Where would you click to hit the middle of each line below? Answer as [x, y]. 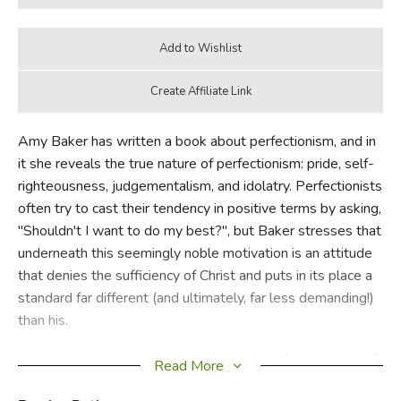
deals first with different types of [271, 360]
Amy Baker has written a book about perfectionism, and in [196, 141]
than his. [43, 320]
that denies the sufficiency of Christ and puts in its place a [195, 275]
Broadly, [44, 360]
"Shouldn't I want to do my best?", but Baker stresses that [199, 230]
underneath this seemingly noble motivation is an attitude [195, 253]
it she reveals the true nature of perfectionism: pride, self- [196, 163]
